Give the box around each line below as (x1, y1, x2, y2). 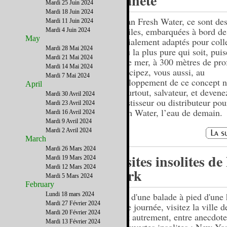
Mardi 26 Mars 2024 (46, 145, 96, 152)
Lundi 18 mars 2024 (46, 191, 94, 198)
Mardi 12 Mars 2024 (46, 163, 96, 170)
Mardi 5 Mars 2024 (46, 172, 93, 179)
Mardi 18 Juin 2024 (46, 8, 93, 15)
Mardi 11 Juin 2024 (46, 17, 93, 24)
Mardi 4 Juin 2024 (46, 26, 90, 33)
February (25, 180, 54, 188)
